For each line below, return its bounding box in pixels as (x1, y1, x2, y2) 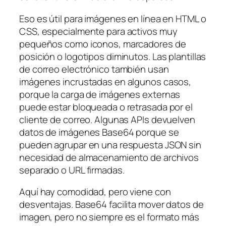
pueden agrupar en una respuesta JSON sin (19, 138, 201, 151)
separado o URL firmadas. (19, 163, 125, 177)
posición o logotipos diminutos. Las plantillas (19, 49, 206, 63)
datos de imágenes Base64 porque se (19, 125, 179, 139)
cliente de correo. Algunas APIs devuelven (19, 112, 195, 126)
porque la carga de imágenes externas (19, 87, 181, 101)
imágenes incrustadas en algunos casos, (19, 75, 192, 88)
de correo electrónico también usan (19, 62, 169, 76)
